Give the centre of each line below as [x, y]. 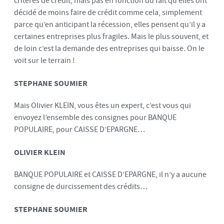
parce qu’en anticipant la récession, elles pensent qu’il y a [110, 24]
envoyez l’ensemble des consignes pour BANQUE [95, 117]
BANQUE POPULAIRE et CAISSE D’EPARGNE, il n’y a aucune [110, 174]
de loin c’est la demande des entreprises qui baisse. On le [109, 48]
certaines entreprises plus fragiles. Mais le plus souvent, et [111, 36]
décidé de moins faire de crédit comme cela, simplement [108, 12]
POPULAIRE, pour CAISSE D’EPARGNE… [79, 129]
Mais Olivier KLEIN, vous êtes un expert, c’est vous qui [102, 105]
